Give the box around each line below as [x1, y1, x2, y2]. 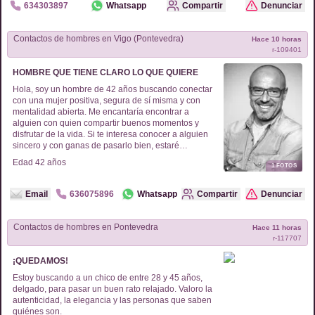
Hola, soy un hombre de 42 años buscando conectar [13, 84, 212, 94]
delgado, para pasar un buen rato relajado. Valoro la [13, 284, 179, 294]
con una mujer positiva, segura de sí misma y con [13, 96, 200, 105]
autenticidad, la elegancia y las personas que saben [13, 295, 212, 305]
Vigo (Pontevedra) [112, 34, 184, 44]
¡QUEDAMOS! [13, 256, 68, 266]
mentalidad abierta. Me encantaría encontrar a [13, 107, 189, 117]
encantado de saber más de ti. [13, 152, 128, 162]
